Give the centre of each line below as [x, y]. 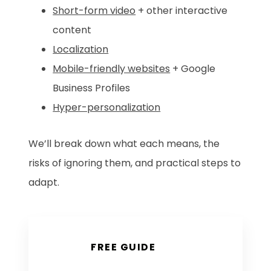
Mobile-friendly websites [112, 69]
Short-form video [94, 11]
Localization [81, 50]
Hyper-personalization [107, 108]
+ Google [193, 69]
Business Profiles [92, 88]
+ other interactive [182, 11]
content [72, 30]
